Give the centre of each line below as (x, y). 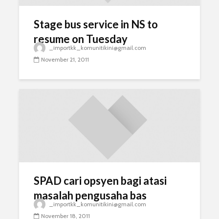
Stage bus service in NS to (96, 24)
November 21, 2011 (65, 60)
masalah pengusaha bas (90, 195)
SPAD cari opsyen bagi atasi (100, 181)
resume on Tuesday (81, 39)
